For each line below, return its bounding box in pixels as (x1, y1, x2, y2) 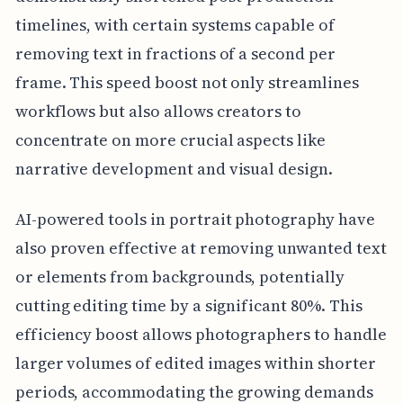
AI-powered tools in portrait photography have (14, 208, 375, 231)
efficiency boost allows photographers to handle (14, 323, 387, 346)
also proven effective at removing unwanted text (14, 237, 387, 260)
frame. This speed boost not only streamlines (14, 71, 359, 94)
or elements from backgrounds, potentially (14, 265, 345, 289)
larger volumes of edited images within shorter (14, 352, 376, 375)
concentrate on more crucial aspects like (14, 129, 326, 152)
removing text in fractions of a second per (14, 42, 336, 66)
